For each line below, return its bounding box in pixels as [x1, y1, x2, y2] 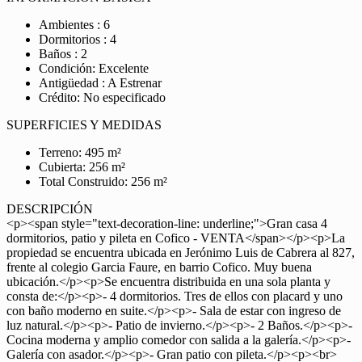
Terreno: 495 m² [39, 145, 121, 159]
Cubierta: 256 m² [39, 160, 125, 174]
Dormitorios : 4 [39, 32, 116, 46]
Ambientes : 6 [39, 18, 110, 32]
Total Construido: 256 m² [39, 175, 167, 188]
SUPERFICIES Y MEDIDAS [6, 118, 162, 132]
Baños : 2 [39, 47, 87, 61]
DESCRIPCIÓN [6, 202, 93, 216]
